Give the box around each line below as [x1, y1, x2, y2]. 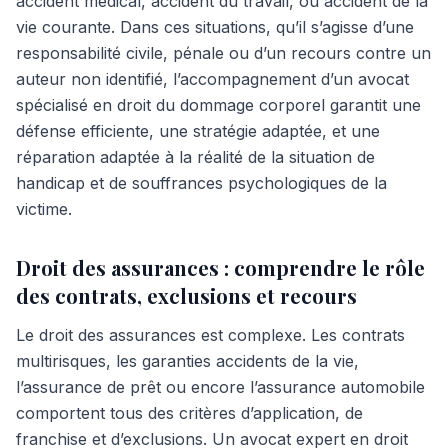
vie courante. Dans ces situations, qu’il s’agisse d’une [16, 17, 414, 37]
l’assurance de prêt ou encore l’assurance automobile [16, 377, 425, 397]
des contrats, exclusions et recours [16, 282, 357, 309]
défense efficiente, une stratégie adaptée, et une [16, 121, 380, 141]
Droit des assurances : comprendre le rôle [16, 254, 425, 281]
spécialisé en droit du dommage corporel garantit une [16, 95, 421, 115]
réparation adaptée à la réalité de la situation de [16, 147, 375, 167]
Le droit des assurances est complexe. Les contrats [16, 325, 405, 345]
